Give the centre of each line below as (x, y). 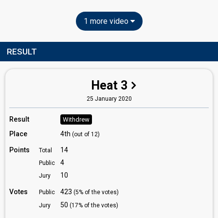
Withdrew (76, 119)
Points (19, 150)
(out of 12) (86, 134)
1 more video (107, 21)
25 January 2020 (109, 99)
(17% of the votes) (94, 205)
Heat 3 (109, 85)
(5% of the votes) (96, 192)
